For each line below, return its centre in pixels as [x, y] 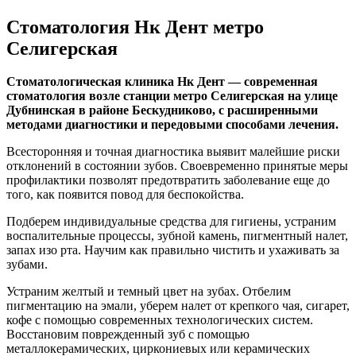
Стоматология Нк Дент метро [135, 27]
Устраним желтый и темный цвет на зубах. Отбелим [149, 292]
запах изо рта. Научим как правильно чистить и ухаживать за [173, 250]
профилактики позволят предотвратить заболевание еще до [168, 180]
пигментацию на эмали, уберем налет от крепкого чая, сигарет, [178, 306]
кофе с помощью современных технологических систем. [160, 320]
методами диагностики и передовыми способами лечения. [172, 125]
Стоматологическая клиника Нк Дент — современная [162, 82]
